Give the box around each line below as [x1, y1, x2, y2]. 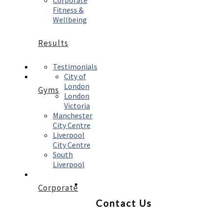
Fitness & [53, 5, 84, 15]
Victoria [64, 101, 90, 111]
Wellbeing [53, 15, 87, 25]
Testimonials [53, 62, 97, 72]
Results [38, 38, 68, 49]
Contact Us [96, 198, 152, 209]
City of [64, 71, 86, 82]
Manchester [53, 110, 92, 121]
